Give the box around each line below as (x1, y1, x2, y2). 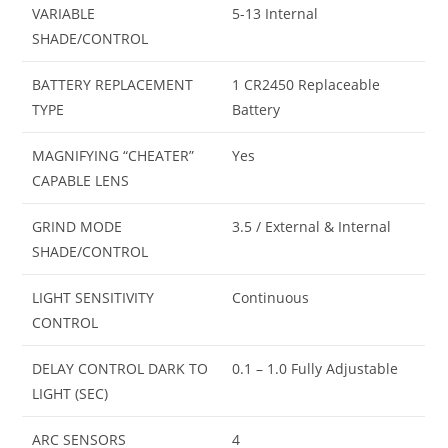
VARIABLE (32, 3, 96, 23)
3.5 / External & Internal (232, 216, 392, 236)
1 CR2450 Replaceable (232, 74, 381, 94)
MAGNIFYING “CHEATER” (32, 145, 195, 165)
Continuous (232, 287, 310, 307)
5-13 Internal (232, 3, 319, 23)
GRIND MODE (32, 216, 123, 236)
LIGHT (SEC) (32, 383, 109, 403)
